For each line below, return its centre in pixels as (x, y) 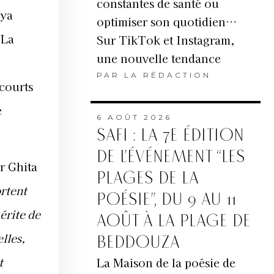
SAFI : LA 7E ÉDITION (170, 136)
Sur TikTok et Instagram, (165, 40)
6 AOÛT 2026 (134, 117)
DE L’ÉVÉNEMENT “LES (171, 157)
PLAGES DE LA (147, 179)
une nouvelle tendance (158, 58)
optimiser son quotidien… (166, 22)
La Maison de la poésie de (166, 263)
